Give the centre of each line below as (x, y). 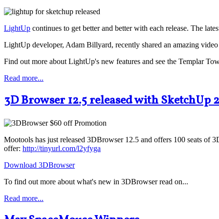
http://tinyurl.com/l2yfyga (62, 148)
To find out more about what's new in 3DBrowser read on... (96, 181)
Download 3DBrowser (39, 165)
